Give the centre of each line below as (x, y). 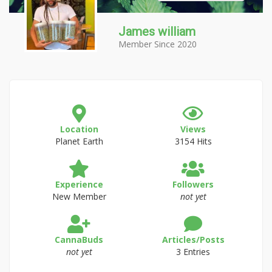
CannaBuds (79, 240)
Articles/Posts (193, 240)
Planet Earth (79, 141)
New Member (79, 196)
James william (157, 32)
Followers (193, 184)
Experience (79, 184)
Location (79, 129)
